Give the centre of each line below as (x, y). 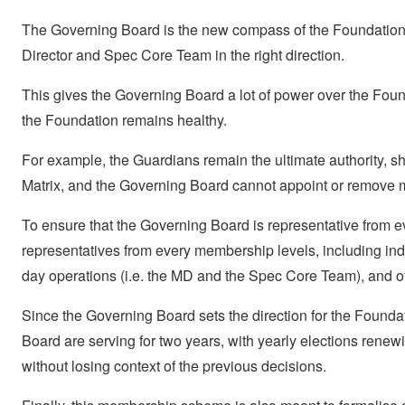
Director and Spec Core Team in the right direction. (183, 55)
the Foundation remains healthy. (124, 120)
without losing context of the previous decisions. (174, 366)
